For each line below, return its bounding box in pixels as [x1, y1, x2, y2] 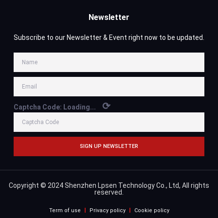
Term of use [49, 207, 81, 214]
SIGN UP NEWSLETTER [80, 143, 138, 150]
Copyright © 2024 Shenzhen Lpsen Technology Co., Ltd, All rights [9, 181, 209, 189]
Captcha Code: [14, 103, 63, 111]
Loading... [63, 103, 96, 111]
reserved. [94, 188, 124, 196]
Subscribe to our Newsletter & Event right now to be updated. [14, 33, 204, 41]
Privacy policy [89, 207, 126, 214]
